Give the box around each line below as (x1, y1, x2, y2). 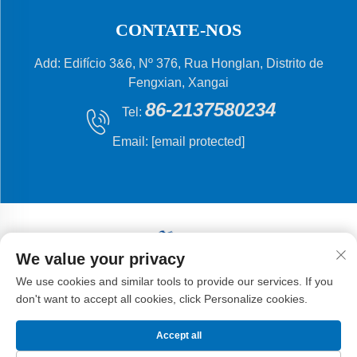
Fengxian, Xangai (128, 75, 229, 89)
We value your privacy (16, 250, 185, 268)
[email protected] (151, 134, 245, 148)
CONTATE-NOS (116, 19, 241, 40)
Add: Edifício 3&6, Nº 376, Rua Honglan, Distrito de (33, 56, 324, 70)
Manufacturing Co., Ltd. (118, 289, 239, 304)
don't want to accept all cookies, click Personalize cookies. (16, 292, 308, 305)
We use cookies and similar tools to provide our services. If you (16, 275, 333, 288)
